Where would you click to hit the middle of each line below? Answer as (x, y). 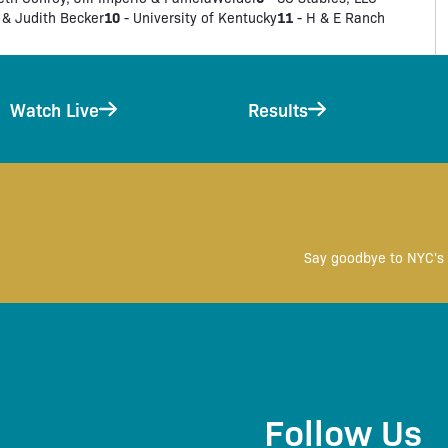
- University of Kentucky (199, 17)
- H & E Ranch (339, 17)
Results (278, 109)
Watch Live (54, 109)
